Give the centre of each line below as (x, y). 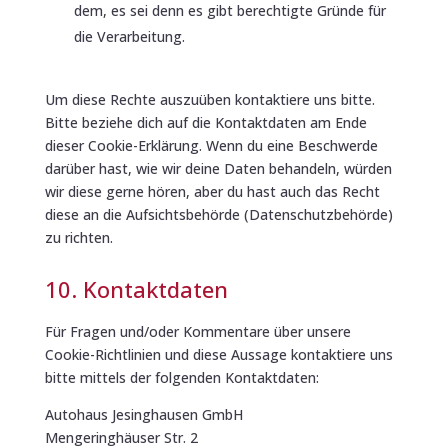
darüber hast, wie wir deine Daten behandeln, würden (218, 168)
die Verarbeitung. (129, 36)
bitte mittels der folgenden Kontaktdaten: (181, 377)
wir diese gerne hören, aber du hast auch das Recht (212, 191)
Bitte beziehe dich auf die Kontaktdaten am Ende (205, 122)
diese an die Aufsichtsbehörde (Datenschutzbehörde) (218, 214)
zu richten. (78, 237)
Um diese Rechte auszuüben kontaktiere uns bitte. (209, 99)
